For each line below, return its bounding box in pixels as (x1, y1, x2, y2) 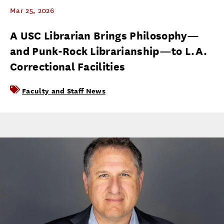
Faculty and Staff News (22, 86, 106, 95)
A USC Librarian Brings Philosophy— (10, 29, 199, 42)
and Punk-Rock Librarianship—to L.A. (10, 45, 207, 57)
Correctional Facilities (10, 60, 125, 73)
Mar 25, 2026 (10, 6, 54, 15)
